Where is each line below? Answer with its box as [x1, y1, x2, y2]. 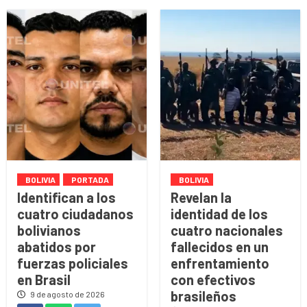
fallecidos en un [171, 238, 269, 255]
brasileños [171, 287, 236, 304]
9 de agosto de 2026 [29, 288, 105, 299]
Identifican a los [17, 188, 116, 206]
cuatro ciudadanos [17, 205, 134, 222]
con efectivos [171, 271, 256, 288]
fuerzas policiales [17, 254, 128, 271]
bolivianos [17, 221, 81, 238]
